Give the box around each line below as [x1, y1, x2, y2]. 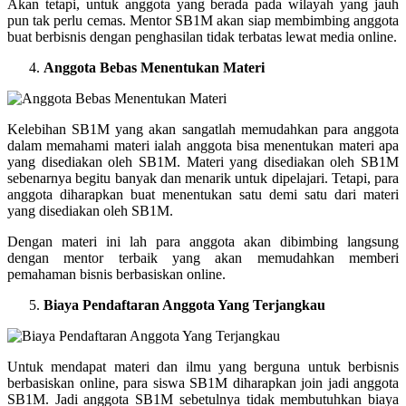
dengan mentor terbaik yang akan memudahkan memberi [7, 249, 399, 266]
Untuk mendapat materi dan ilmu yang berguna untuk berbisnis [7, 358, 399, 374]
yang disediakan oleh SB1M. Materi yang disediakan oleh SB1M [7, 153, 399, 169]
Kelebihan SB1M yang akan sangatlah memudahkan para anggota [7, 121, 399, 137]
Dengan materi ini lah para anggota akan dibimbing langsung [7, 233, 399, 249]
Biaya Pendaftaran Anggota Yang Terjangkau [43, 296, 325, 313]
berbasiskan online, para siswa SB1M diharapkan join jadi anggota [7, 374, 399, 391]
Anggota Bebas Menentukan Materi [43, 59, 265, 75]
